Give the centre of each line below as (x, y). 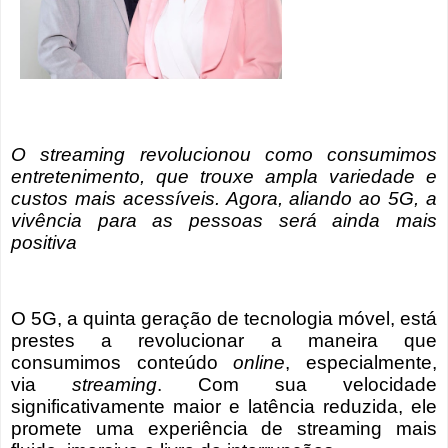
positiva (44, 243)
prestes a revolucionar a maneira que (224, 340)
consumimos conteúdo (122, 362)
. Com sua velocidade (297, 384)
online (259, 362)
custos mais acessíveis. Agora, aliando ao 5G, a (224, 199)
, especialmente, (361, 362)
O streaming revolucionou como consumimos (224, 155)
